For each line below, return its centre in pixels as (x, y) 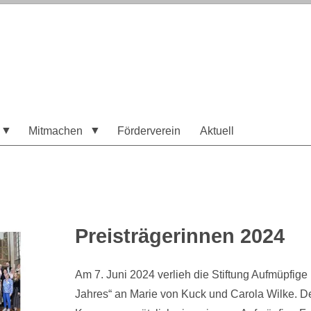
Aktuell (217, 131)
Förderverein (149, 131)
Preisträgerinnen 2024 (179, 236)
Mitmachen (56, 131)
